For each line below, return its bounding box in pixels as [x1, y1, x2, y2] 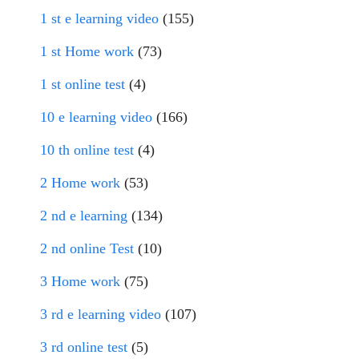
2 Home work [40, 175, 120, 191]
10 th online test [40, 142, 134, 158]
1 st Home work [40, 43, 134, 59]
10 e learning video [40, 109, 152, 125]
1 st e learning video [40, 10, 159, 26]
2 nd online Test [40, 240, 134, 256]
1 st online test [40, 76, 125, 92]
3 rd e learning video [40, 306, 161, 322]
